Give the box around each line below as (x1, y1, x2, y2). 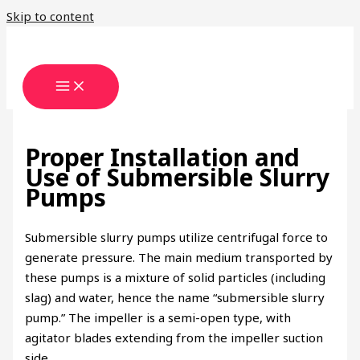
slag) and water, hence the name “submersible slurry (25, 289, 325, 306)
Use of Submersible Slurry (25, 161, 330, 194)
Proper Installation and (25, 141, 301, 174)
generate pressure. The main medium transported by (25, 249, 333, 266)
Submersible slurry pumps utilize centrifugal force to (25, 229, 329, 246)
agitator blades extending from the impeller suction (25, 329, 324, 346)
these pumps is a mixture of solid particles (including (25, 269, 326, 286)
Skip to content (6, 8, 94, 24)
